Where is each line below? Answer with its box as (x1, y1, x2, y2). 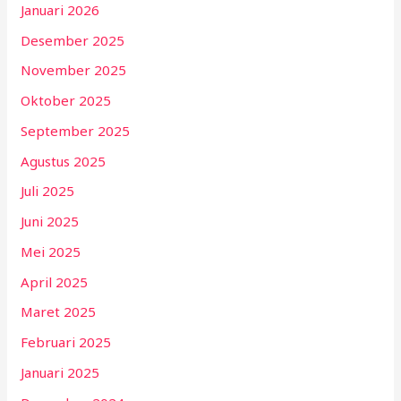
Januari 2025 (21, 363, 100, 381)
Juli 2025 (21, 182, 75, 200)
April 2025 (21, 272, 89, 291)
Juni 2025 (21, 212, 80, 231)
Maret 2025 (21, 303, 97, 321)
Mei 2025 (21, 242, 81, 260)
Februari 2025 (21, 333, 112, 352)
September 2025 (21, 121, 131, 140)
